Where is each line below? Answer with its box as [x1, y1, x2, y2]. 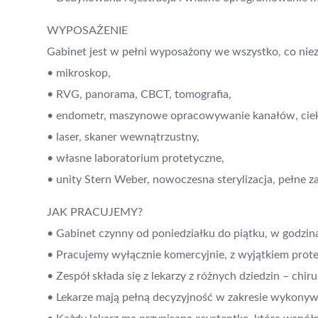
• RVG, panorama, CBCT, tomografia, [47, 88, 231, 100]
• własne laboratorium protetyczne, [47, 152, 224, 164]
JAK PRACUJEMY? [47, 206, 143, 218]
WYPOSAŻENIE [47, 24, 128, 36]
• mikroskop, [47, 67, 111, 79]
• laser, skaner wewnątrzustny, [47, 131, 199, 143]
